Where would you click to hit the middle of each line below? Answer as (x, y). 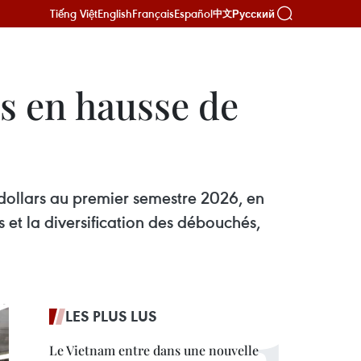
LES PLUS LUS (111, 316)
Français (153, 13)
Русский (253, 14)
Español (193, 13)
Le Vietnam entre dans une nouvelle (154, 350)
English (115, 13)
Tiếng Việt (74, 13)
